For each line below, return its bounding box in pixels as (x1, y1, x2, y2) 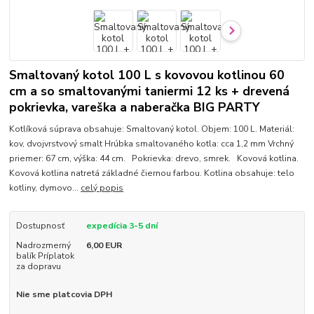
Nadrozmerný (15, 239, 71, 251)
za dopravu (15, 260, 61, 272)
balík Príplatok (15, 250, 74, 261)
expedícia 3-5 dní (86, 219, 158, 231)
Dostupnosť (15, 219, 64, 231)
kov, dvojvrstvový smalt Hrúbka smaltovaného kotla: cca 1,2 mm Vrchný (9, 137, 294, 149)
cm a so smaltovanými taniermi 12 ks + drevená (9, 83, 290, 100)
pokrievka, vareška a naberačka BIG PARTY (9, 99, 260, 116)
